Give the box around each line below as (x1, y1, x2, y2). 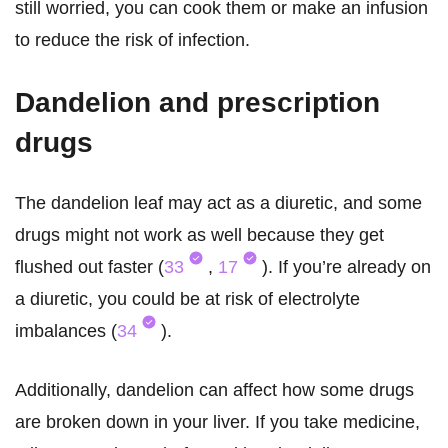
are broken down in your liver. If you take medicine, (15, 412, 420, 433)
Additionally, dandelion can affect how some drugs (15, 380, 414, 401)
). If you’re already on (262, 257, 431, 278)
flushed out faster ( (15, 257, 164, 278)
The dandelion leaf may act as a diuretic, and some (15, 193, 422, 214)
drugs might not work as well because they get (15, 225, 384, 246)
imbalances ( (15, 321, 117, 342)
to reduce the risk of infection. (15, 30, 250, 51)
